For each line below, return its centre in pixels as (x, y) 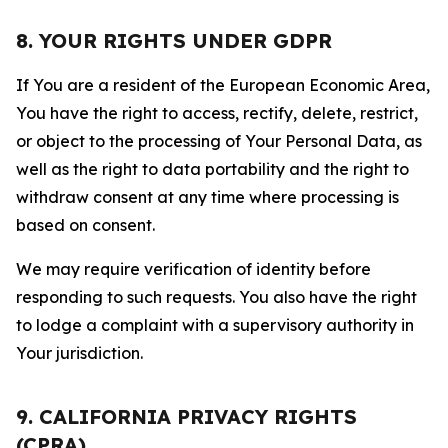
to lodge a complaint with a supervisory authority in (215, 325)
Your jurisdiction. (79, 353)
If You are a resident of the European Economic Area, (223, 85)
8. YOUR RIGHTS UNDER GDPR (174, 40)
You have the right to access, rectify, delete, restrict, (217, 113)
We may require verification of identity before (193, 269)
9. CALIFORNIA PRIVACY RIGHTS (186, 416)
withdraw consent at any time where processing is (207, 197)
